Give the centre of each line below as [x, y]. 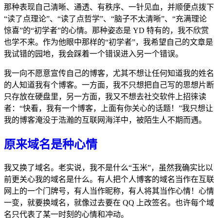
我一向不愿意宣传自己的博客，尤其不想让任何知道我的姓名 [109, 73]
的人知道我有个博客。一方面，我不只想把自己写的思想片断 [109, 85]
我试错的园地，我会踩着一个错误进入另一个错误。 [93, 54]
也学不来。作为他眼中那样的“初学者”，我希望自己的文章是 [109, 42]
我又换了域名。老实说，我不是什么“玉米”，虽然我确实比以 [109, 168]
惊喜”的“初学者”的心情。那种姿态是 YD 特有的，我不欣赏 [106, 30]
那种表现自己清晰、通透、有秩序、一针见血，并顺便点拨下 [109, 7]
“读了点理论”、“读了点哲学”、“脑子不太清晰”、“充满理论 [105, 18]
